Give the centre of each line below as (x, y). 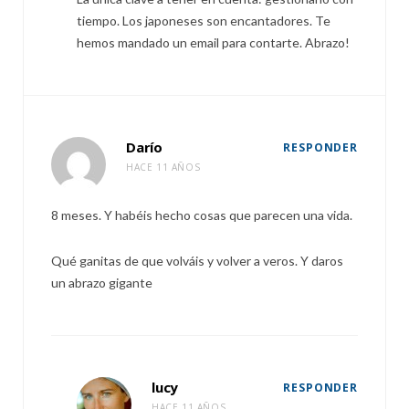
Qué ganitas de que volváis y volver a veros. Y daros (197, 261)
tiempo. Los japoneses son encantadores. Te (204, 21)
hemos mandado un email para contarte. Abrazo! (213, 42)
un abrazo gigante (102, 283)
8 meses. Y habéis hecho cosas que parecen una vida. (202, 215)
